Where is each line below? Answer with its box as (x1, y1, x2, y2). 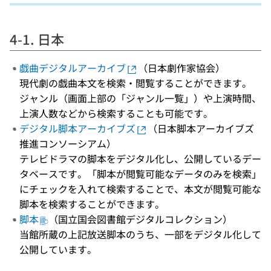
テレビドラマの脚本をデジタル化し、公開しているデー (19, 151, 261, 166)
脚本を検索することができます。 (19, 197, 165, 211)
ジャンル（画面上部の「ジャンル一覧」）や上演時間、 (19, 91, 261, 105)
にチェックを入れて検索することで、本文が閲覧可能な (19, 181, 261, 196)
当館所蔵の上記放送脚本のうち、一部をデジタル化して (19, 227, 261, 241)
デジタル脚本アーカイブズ (19, 121, 135, 135)
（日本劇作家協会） (138, 60, 225, 75)
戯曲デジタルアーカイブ (19, 60, 126, 75)
